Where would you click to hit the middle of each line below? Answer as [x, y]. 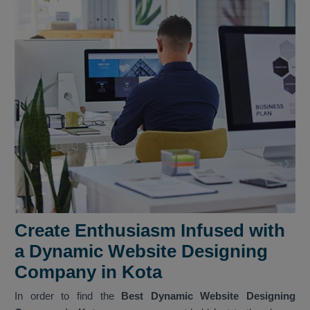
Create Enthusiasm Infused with [150, 231]
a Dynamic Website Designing [141, 252]
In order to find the [68, 296]
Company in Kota [88, 272]
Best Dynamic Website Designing [208, 296]
